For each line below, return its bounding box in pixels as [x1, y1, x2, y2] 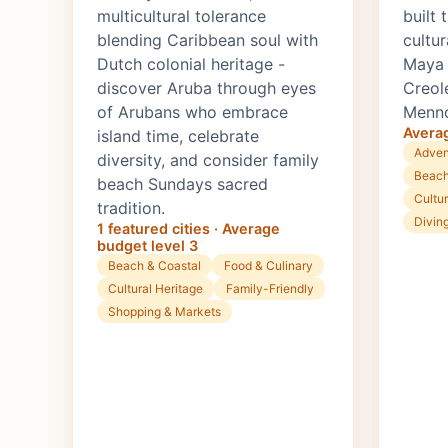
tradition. [97, 198, 165, 219]
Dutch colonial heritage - [97, 54, 285, 75]
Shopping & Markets [108, 304, 222, 320]
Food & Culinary [223, 258, 313, 274]
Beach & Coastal [108, 258, 202, 274]
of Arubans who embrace [97, 102, 288, 123]
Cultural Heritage [108, 281, 204, 297]
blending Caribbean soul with [97, 30, 318, 51]
